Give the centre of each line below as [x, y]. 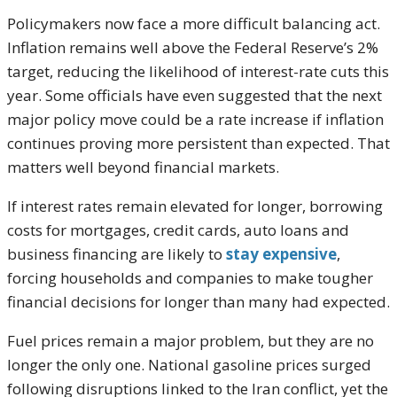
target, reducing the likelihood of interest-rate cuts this [198, 72]
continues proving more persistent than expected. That [198, 144]
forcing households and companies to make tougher [190, 278]
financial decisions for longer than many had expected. [198, 302]
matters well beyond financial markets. [143, 167]
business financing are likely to [117, 254]
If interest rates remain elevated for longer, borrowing [195, 206]
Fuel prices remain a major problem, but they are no [191, 341]
